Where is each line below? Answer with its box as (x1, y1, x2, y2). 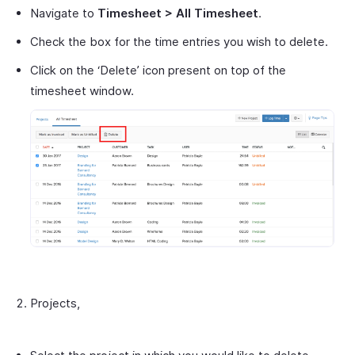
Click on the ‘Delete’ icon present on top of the (30, 63, 286, 78)
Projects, (30, 295, 80, 311)
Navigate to (30, 6, 97, 21)
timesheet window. (30, 83, 134, 98)
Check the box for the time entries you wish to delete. (30, 34, 328, 49)
